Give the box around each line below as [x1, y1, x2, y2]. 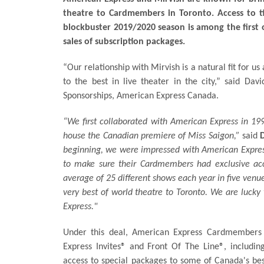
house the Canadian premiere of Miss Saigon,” [63, 131, 240, 141]
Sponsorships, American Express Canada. [63, 91, 219, 101]
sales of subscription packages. [63, 37, 185, 47]
